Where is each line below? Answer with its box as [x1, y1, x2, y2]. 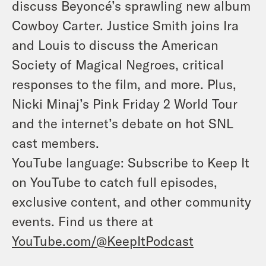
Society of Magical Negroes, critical [12, 56, 224, 72]
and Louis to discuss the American [12, 37, 218, 52]
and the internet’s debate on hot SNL [12, 115, 233, 131]
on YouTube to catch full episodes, [12, 174, 217, 189]
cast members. [12, 135, 99, 150]
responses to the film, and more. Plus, [12, 76, 236, 91]
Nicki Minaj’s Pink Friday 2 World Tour [12, 96, 237, 111]
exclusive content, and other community [12, 194, 251, 209]
